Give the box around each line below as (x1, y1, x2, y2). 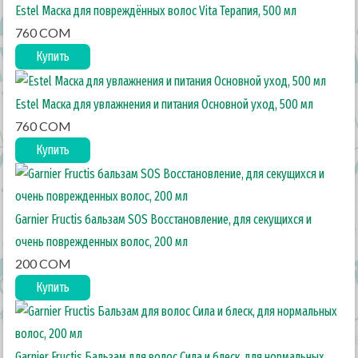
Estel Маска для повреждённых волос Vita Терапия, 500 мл (15, 3, 297, 18)
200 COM (15, 256, 72, 271)
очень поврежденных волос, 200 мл (15, 234, 189, 249)
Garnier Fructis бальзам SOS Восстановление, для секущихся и (15, 212, 312, 227)
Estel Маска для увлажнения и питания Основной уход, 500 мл (15, 97, 314, 112)
